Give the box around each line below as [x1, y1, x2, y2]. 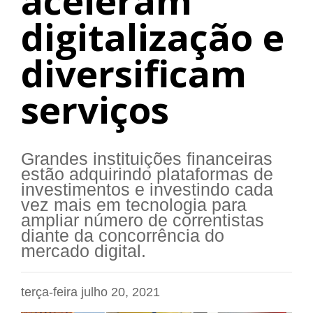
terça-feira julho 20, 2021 [21, 285, 160, 300]
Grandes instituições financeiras [21, 150, 272, 169]
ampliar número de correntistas [21, 211, 264, 231]
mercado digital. [21, 242, 146, 261]
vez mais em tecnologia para [21, 196, 247, 215]
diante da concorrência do [21, 226, 224, 246]
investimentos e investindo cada [21, 180, 273, 200]
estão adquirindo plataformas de [21, 165, 273, 184]
